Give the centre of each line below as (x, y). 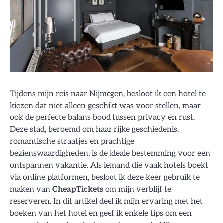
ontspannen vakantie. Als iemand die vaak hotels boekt (109, 165)
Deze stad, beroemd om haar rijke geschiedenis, (94, 129)
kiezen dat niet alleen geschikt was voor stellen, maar (105, 105)
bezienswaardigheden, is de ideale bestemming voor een (110, 153)
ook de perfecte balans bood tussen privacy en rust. (102, 117)
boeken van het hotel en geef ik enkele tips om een (101, 213)
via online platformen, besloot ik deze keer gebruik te (105, 177)
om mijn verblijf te (137, 189)
